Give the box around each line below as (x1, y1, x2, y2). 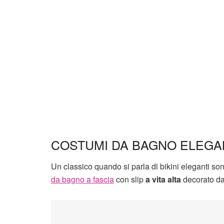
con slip (114, 173, 145, 185)
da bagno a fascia (51, 173, 114, 185)
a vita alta (145, 173, 181, 185)
